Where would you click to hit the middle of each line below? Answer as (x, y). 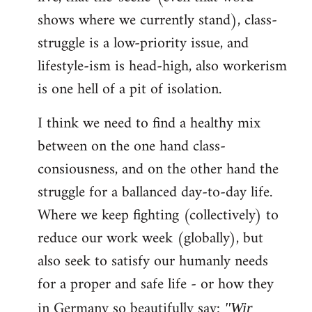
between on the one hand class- (132, 147)
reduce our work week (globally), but (150, 239)
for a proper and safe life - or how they (156, 285)
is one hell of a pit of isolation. (130, 90)
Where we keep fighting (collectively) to (158, 216)
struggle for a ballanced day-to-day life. (155, 193)
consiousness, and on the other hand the (158, 170)
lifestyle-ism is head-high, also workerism (162, 67)
